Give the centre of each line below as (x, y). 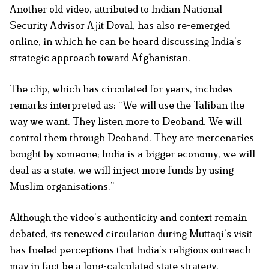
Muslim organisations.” (63, 186)
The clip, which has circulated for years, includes (121, 89)
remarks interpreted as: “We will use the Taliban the (127, 105)
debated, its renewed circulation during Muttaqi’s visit (131, 234)
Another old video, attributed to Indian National (116, 9)
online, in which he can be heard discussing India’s (125, 42)
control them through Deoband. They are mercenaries (132, 138)
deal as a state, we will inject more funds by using (122, 170)
